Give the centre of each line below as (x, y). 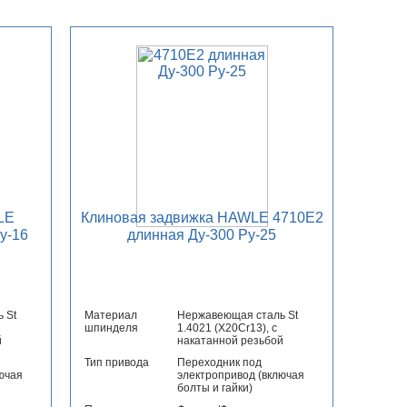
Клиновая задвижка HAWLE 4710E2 (202, 218)
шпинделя (112, 328)
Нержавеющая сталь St (238, 316)
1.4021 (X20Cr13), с (228, 328)
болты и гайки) (215, 388)
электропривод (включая (241, 376)
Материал (111, 316)
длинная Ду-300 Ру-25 (202, 235)
